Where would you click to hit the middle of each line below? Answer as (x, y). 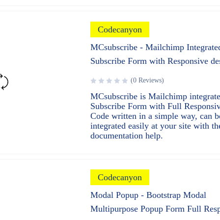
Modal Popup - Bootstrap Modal (149, 195)
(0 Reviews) (148, 80)
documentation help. (127, 136)
